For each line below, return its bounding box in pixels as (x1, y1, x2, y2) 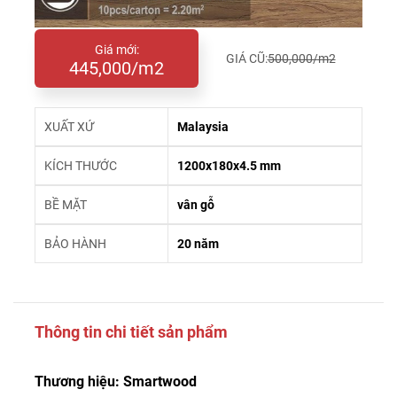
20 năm (177, 237, 219, 251)
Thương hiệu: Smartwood (35, 373, 197, 390)
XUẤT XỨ (44, 120, 94, 134)
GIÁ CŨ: (225, 51, 268, 66)
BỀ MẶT (44, 198, 87, 212)
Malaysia (177, 120, 229, 134)
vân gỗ (177, 198, 214, 212)
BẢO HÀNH (44, 237, 106, 251)
